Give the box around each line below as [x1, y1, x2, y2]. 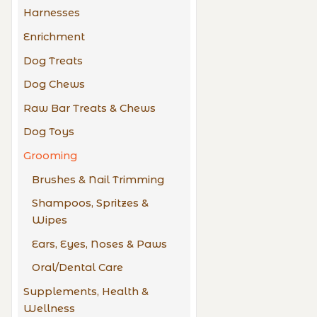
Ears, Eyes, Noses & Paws [32, 237, 167, 250]
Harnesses [23, 6, 80, 20]
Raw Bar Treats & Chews [23, 101, 156, 115]
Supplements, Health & [23, 284, 149, 298]
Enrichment [23, 30, 85, 43]
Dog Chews [23, 78, 85, 91]
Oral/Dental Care [32, 261, 123, 275]
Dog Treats [23, 54, 83, 67]
